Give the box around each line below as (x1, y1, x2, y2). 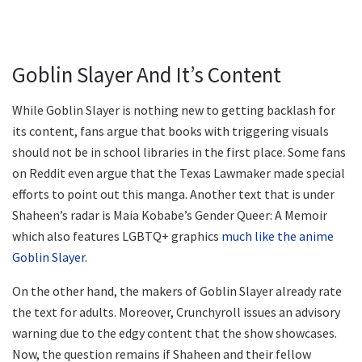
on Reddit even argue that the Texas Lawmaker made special (12, 165, 345, 182)
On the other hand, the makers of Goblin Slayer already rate (12, 283, 342, 300)
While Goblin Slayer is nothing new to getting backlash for (12, 102, 335, 119)
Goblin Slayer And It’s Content (12, 60, 281, 88)
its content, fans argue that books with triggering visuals (12, 123, 329, 140)
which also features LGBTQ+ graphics (12, 228, 221, 245)
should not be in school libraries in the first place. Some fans (12, 144, 346, 161)
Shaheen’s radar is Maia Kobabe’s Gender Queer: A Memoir (12, 207, 327, 224)
